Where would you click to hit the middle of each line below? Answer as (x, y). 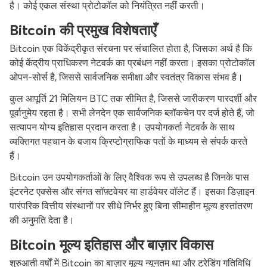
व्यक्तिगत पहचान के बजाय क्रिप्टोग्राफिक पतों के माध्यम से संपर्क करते (128, 141)
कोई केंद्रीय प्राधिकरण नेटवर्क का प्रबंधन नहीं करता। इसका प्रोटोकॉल (132, 63)
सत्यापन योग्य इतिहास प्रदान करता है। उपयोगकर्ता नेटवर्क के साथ (122, 127)
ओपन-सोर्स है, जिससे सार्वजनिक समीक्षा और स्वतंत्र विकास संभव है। (126, 77)
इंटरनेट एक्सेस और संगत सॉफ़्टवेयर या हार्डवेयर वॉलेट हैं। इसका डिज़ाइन (132, 191)
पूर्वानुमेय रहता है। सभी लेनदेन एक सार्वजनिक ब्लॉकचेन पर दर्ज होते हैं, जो (132, 113)
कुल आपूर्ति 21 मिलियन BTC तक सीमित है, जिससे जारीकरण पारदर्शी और (133, 98)
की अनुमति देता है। (42, 220)
